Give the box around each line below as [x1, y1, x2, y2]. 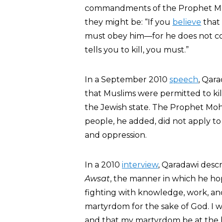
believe [172, 17, 201, 27]
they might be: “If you [85, 17, 172, 27]
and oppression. [85, 130, 147, 140]
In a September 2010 [85, 75, 169, 84]
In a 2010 [85, 160, 122, 169]
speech [169, 75, 198, 84]
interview [122, 160, 158, 169]
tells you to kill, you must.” [85, 45, 189, 55]
